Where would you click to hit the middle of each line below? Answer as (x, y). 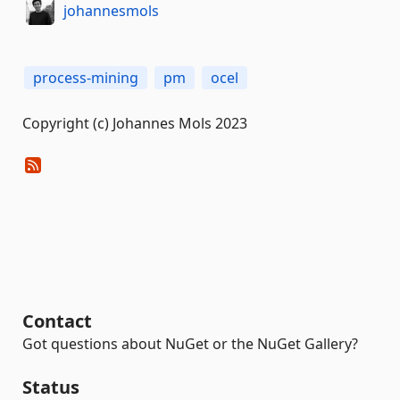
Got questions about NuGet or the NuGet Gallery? (190, 344)
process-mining (86, 78)
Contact (57, 321)
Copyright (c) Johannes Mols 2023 (135, 124)
